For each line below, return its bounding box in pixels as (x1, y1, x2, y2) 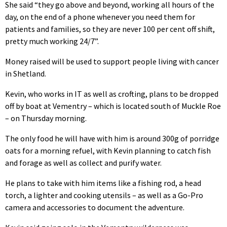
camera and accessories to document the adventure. (5, 202, 184, 213)
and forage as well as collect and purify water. (5, 158, 162, 168)
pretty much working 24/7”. (5, 36, 99, 47)
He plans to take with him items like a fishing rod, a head (5, 178, 201, 188)
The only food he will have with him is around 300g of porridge (5, 133, 219, 144)
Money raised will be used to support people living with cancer (5, 56, 219, 67)
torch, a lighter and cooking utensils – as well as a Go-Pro (5, 190, 203, 201)
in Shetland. (5, 68, 46, 79)
